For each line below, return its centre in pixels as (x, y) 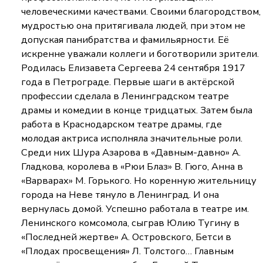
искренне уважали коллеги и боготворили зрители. (140, 54)
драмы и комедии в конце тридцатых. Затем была (137, 110)
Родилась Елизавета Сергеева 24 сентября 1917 (134, 68)
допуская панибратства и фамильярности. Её (125, 40)
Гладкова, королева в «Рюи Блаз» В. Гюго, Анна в (132, 167)
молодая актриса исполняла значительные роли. (132, 139)
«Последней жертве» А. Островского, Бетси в (127, 237)
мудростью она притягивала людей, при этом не (134, 26)
